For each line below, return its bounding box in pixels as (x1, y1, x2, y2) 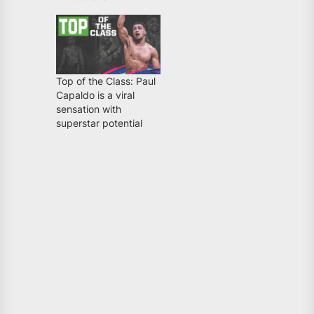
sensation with (56, 102, 121, 115)
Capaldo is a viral (56, 88, 135, 101)
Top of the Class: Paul (56, 74, 156, 87)
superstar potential (56, 116, 142, 129)
